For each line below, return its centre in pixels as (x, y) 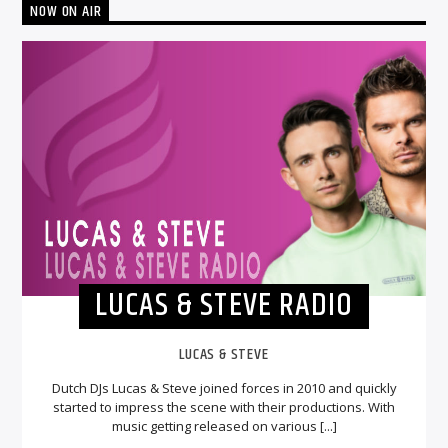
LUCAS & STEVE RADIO (224, 306)
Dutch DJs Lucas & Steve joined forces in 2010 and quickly (224, 387)
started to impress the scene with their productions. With (224, 406)
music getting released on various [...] (224, 425)
